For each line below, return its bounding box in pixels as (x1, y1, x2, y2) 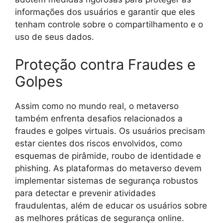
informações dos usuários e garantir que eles (15, 7, 195, 17)
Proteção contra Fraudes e (15, 55, 196, 73)
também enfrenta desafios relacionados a (15, 113, 183, 123)
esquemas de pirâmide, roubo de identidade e (15, 150, 201, 161)
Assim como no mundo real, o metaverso (15, 101, 179, 111)
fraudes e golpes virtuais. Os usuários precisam (15, 125, 205, 136)
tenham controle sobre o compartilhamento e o (15, 19, 203, 30)
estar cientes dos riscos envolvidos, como (15, 138, 182, 148)
